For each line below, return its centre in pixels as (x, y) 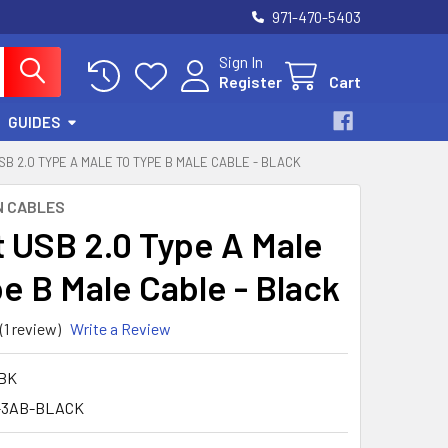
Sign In (241, 61)
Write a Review (120, 328)
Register (250, 81)
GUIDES (34, 122)
